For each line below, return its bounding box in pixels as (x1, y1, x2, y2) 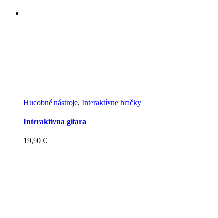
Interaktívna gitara (23, 117, 88, 126)
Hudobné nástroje (23, 98, 78, 107)
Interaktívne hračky (82, 98, 141, 107)
